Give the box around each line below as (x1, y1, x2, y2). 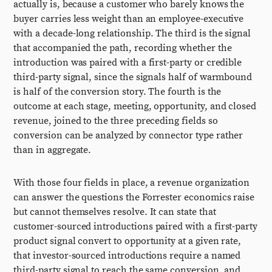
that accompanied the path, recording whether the (13, 42, 232, 54)
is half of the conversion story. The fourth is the (13, 86, 222, 98)
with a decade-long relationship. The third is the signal (13, 27, 251, 39)
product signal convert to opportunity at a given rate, (13, 235, 242, 247)
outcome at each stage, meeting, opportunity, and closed (13, 100, 257, 112)
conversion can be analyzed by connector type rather (13, 129, 243, 141)
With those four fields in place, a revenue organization (13, 177, 250, 189)
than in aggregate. (13, 144, 92, 156)
